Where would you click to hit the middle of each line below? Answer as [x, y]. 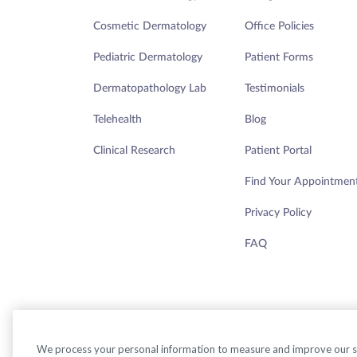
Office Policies [279, 26]
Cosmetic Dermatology [150, 26]
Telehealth [118, 119]
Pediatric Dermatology [148, 57]
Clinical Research [134, 150]
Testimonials [275, 88]
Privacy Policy [278, 212]
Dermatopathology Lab [150, 88]
